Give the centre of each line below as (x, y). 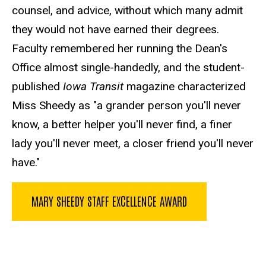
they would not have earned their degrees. (115, 29)
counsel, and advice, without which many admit (127, 10)
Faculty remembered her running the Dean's (120, 48)
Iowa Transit (93, 86)
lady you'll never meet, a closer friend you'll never (133, 143)
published (37, 86)
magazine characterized (185, 86)
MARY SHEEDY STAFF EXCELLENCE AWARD (109, 200)
